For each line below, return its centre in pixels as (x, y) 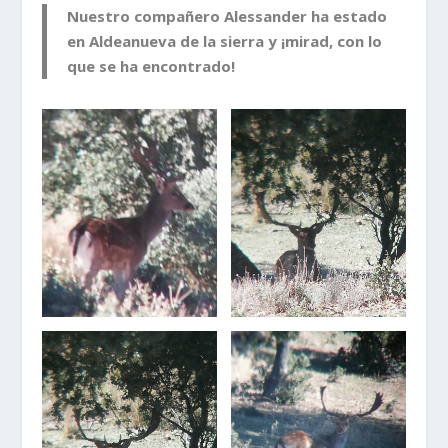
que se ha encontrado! (151, 65)
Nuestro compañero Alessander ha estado (227, 15)
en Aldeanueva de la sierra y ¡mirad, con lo (225, 40)
